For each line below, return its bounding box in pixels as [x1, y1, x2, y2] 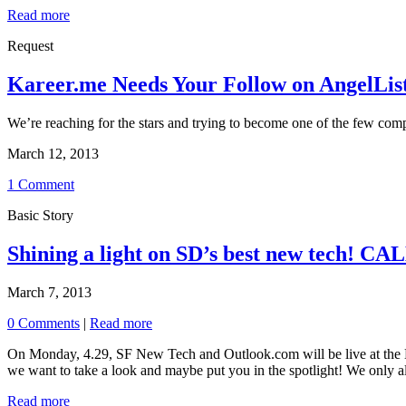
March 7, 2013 [7, 285, 92, 301]
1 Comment [7, 177, 74, 193]
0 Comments [7, 315, 80, 332]
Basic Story [7, 208, 73, 224]
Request [7, 38, 53, 54]
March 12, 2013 [7, 146, 99, 162]
